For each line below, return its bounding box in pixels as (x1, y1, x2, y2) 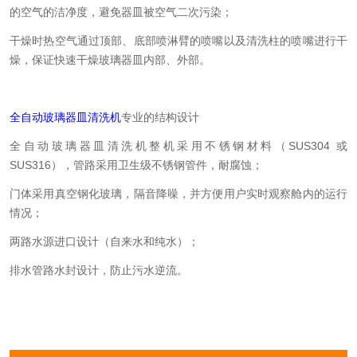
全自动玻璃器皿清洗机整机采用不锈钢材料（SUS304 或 (10, 139, 347, 152)
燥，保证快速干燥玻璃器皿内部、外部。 (10, 53, 210, 66)
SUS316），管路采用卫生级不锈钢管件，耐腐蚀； (10, 159, 273, 171)
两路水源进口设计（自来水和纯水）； (10, 235, 234, 248)
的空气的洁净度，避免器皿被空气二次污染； (10, 6, 233, 18)
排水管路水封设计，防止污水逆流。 (10, 264, 229, 277)
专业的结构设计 (121, 111, 250, 124)
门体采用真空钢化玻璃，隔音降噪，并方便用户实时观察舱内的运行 (10, 187, 347, 200)
